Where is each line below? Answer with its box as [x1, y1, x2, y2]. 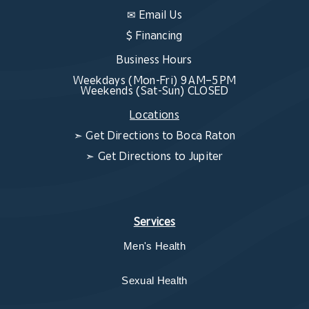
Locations [130, 108, 179, 121]
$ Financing [126, 29, 183, 41]
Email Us [139, 8, 183, 21]
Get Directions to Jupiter [97, 150, 223, 162]
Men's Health [123, 240, 186, 252]
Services [133, 215, 176, 228]
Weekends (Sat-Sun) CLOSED [80, 84, 229, 97]
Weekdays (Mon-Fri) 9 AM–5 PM [72, 74, 237, 86]
